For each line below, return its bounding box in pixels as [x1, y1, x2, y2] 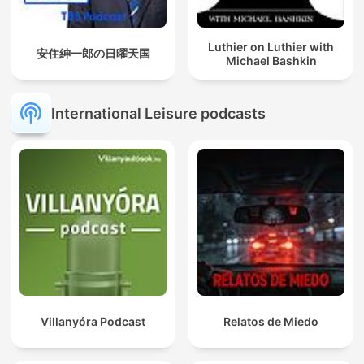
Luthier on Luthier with [208, 39, 334, 54]
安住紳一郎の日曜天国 [36, 46, 150, 61]
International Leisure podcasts [51, 104, 266, 122]
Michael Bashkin [225, 53, 317, 67]
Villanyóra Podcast [41, 314, 145, 329]
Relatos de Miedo [223, 314, 318, 329]
